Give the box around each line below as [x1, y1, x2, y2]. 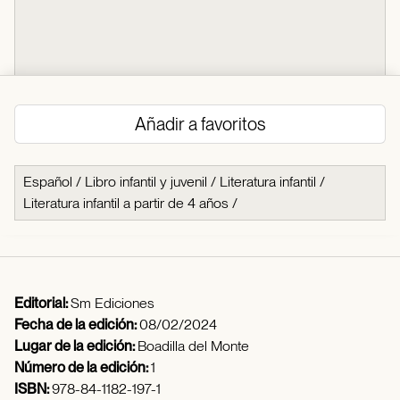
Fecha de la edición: [14, 316, 139, 334]
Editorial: [14, 295, 71, 312]
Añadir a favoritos [135, 113, 265, 136]
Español [23, 173, 72, 191]
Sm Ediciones [71, 295, 154, 312]
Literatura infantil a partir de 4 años [23, 195, 229, 212]
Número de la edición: [14, 359, 151, 377]
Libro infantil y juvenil [85, 173, 207, 191]
